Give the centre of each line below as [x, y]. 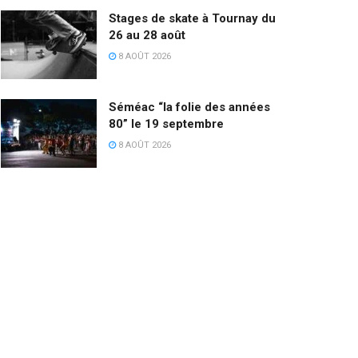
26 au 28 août [147, 36]
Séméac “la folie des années [189, 107]
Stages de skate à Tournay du [192, 19]
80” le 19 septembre [166, 124]
